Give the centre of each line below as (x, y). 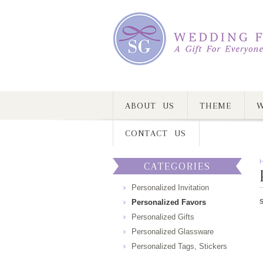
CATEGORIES (177, 166)
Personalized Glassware (173, 232)
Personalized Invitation (170, 188)
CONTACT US (155, 133)
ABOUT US (149, 106)
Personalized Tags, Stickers (179, 246)
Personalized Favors (169, 202)
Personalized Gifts (163, 217)
